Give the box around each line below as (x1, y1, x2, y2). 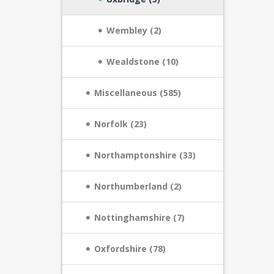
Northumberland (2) (94, 180, 182, 192)
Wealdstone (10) (106, 56, 179, 67)
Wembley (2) (106, 24, 161, 36)
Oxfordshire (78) (94, 243, 166, 254)
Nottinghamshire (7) (94, 212, 185, 223)
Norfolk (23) (94, 118, 147, 130)
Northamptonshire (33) (94, 149, 196, 161)
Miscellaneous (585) (94, 87, 181, 98)
